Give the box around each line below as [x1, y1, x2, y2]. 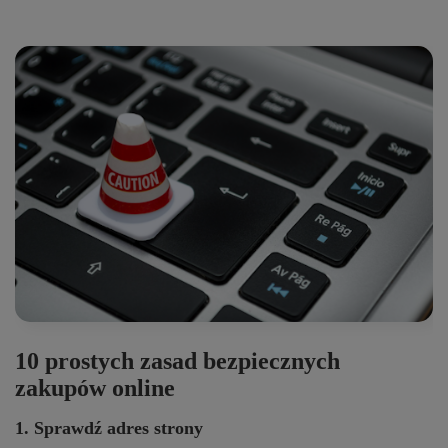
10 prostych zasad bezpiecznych [15, 347, 340, 374]
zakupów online [15, 374, 175, 401]
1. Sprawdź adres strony [15, 417, 203, 438]
